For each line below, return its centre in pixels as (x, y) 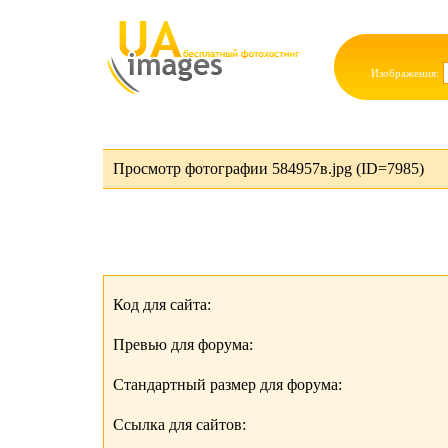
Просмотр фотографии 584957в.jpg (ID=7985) (268, 168)
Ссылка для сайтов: (179, 424)
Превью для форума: (183, 344)
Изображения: (405, 73)
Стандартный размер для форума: (227, 384)
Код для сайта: (162, 304)
